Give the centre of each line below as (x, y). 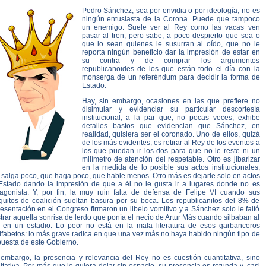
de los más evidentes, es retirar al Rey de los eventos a (171, 142)
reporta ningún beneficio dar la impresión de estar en (171, 52)
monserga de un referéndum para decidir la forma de (171, 77)
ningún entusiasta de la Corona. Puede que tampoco (171, 19)
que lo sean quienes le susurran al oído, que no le (171, 44)
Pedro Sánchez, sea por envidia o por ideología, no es (171, 11)
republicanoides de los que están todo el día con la (171, 69)
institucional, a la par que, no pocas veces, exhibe (171, 118)
